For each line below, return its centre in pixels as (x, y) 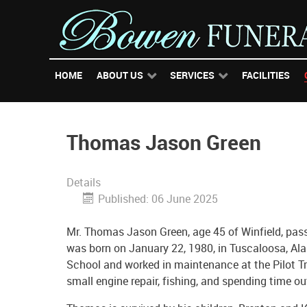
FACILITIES (266, 76)
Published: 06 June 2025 (158, 199)
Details (84, 182)
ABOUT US (120, 76)
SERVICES (193, 76)
